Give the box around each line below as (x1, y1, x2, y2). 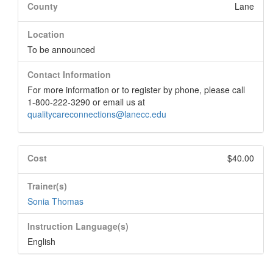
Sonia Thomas (27, 195, 83, 207)
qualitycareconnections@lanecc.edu (27, 108, 166, 120)
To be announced (27, 43, 95, 55)
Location (27, 28, 65, 40)
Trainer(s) (27, 180, 67, 192)
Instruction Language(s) (27, 220, 129, 232)
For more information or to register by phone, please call (27, 83, 245, 96)
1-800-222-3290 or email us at (27, 96, 145, 108)
